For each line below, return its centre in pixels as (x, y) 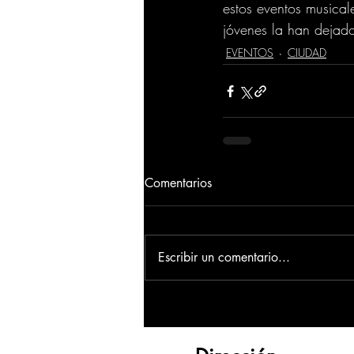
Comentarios (178, 183)
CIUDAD (307, 52)
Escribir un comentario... (224, 258)
